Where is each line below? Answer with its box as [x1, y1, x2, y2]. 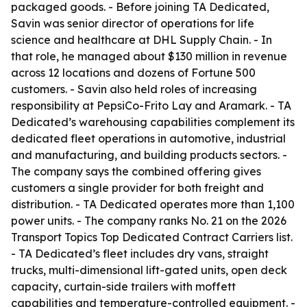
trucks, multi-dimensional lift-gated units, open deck [11, 263, 287, 277]
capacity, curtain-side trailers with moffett [11, 280, 236, 293]
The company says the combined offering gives [11, 164, 261, 178]
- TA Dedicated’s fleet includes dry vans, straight [11, 247, 269, 260]
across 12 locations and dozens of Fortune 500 [11, 66, 256, 79]
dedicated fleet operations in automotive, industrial [11, 132, 286, 145]
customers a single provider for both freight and [11, 181, 264, 195]
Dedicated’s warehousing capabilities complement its [11, 115, 295, 129]
